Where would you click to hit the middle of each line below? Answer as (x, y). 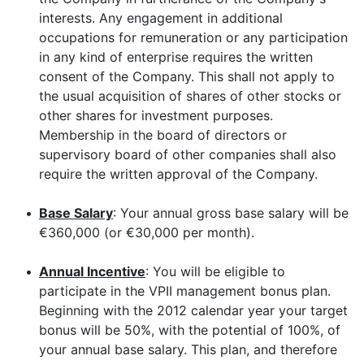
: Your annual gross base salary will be (231, 213)
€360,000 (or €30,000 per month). (147, 232)
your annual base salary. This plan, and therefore (188, 349)
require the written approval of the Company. (179, 174)
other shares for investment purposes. (156, 115)
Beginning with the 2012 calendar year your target (193, 310)
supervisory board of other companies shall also (188, 154)
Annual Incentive (92, 271)
